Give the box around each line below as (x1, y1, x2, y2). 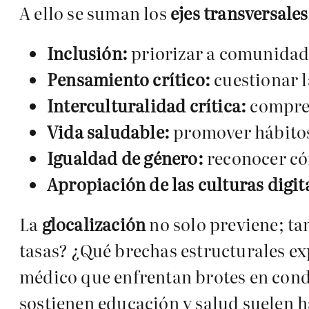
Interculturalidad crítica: (47, 93, 247, 118)
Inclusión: (47, 41, 128, 66)
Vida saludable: (47, 119, 170, 144)
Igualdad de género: (47, 146, 203, 170)
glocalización (41, 212, 146, 237)
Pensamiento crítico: (47, 67, 210, 92)
